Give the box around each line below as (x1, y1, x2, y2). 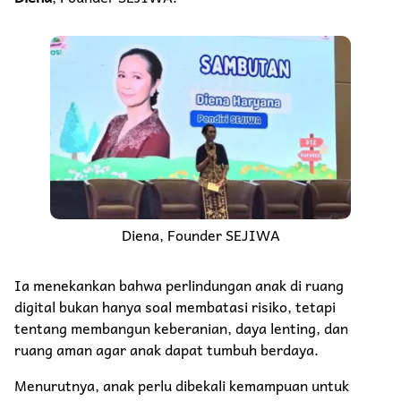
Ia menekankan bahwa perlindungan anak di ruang (14, 273, 344, 297)
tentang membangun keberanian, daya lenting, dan (14, 316, 348, 340)
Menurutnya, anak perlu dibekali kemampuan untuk (14, 373, 349, 397)
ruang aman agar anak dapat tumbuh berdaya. (14, 337, 326, 362)
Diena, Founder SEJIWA (121, 223, 280, 247)
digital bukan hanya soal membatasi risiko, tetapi (14, 294, 336, 319)
